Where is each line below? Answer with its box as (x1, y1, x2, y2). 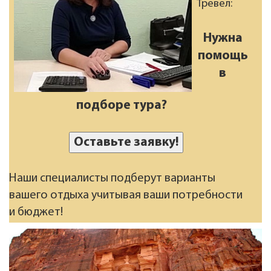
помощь (197, 50, 248, 63)
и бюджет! (9, 206, 63, 219)
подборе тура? (76, 99, 181, 113)
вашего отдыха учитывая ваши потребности (9, 189, 243, 202)
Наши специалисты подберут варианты (9, 172, 215, 185)
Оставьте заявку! (73, 136, 178, 149)
